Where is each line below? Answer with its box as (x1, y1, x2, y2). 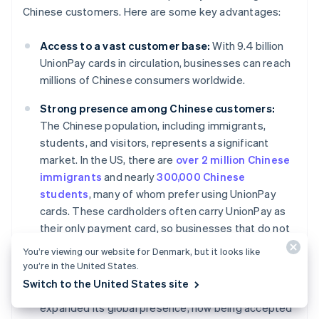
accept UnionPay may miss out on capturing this (40, 238, 276, 253)
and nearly (102, 169, 157, 184)
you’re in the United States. (23, 259, 139, 271)
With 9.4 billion (210, 38, 284, 53)
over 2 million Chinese (175, 152, 291, 167)
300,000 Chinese (157, 169, 246, 184)
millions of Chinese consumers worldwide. (40, 73, 245, 88)
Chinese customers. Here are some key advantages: (23, 4, 281, 19)
